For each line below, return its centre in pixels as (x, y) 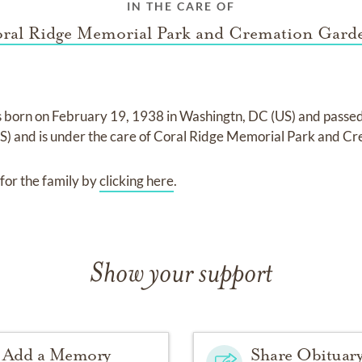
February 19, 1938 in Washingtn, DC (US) (175, 116)
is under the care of (97, 136)
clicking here (137, 181)
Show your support (181, 275)
